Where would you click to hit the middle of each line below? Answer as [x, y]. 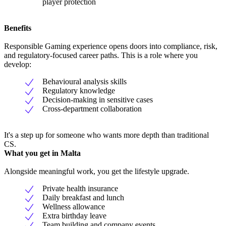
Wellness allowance [74, 206]
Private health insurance [80, 188]
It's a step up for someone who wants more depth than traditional [106, 135]
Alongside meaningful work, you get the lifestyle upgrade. [97, 171]
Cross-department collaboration [92, 108]
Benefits [18, 28]
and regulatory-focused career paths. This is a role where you [101, 55]
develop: [18, 64]
